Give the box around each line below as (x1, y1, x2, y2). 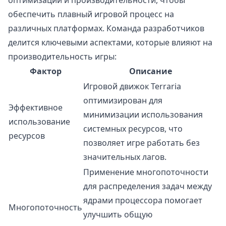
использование (9, 116, 70, 128)
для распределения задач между (83, 181, 212, 192)
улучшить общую (83, 209, 152, 220)
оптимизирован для (83, 95, 162, 106)
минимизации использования (83, 109, 203, 121)
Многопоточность (9, 202, 82, 213)
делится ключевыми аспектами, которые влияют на (8, 37, 212, 48)
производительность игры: (8, 51, 117, 63)
